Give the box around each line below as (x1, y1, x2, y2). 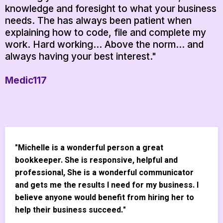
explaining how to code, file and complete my (5, 27, 206, 39)
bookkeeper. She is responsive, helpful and (15, 154, 178, 167)
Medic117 (5, 75, 47, 87)
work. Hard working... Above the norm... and (5, 39, 204, 51)
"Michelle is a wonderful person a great (15, 142, 163, 154)
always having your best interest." (5, 51, 156, 63)
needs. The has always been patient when (5, 15, 192, 27)
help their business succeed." (15, 204, 126, 217)
